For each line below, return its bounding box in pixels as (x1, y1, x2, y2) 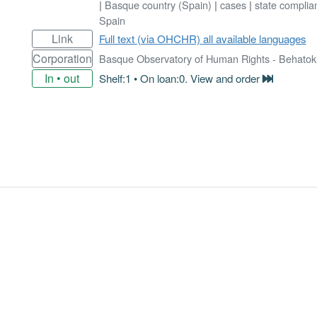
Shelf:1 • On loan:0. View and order (98, 70, 263, 86)
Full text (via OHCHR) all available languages (98, 30, 306, 46)
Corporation (32, 50, 92, 67)
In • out (45, 69, 80, 86)
